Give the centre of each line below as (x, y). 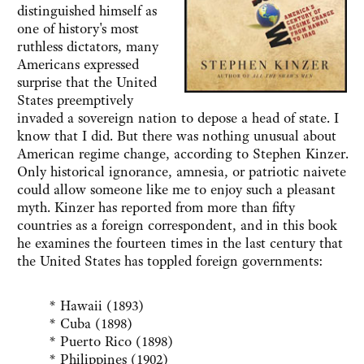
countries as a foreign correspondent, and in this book (177, 225)
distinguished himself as (87, 11)
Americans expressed (78, 65)
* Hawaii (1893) (97, 306)
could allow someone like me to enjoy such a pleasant (176, 190)
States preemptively (75, 100)
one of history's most (78, 29)
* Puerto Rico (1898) (111, 342)
